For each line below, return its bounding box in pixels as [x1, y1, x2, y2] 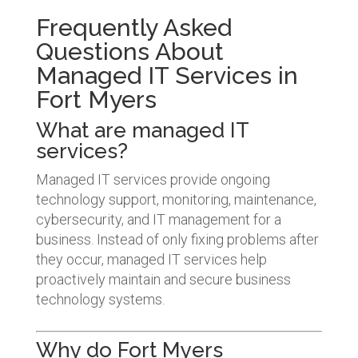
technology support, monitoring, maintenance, [35, 190, 316, 208]
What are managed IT [35, 117, 249, 142]
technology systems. [35, 290, 165, 308]
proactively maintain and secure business [35, 270, 291, 288]
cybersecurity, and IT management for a [35, 210, 281, 228]
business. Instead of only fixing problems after [35, 230, 319, 248]
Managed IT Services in [35, 61, 298, 89]
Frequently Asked [35, 13, 232, 42]
